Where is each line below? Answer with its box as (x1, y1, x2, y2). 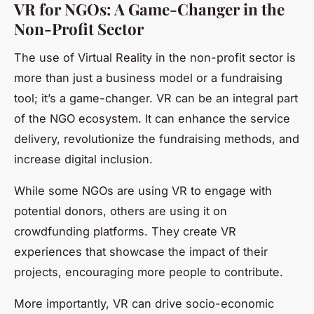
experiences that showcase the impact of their (14, 244, 268, 259)
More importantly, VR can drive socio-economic (14, 296, 274, 310)
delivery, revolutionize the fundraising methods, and (14, 131, 299, 146)
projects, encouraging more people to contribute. (14, 264, 283, 279)
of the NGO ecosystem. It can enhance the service (14, 111, 290, 125)
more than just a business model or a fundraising (14, 70, 282, 85)
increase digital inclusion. (14, 151, 153, 166)
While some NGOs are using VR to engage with (14, 183, 272, 198)
